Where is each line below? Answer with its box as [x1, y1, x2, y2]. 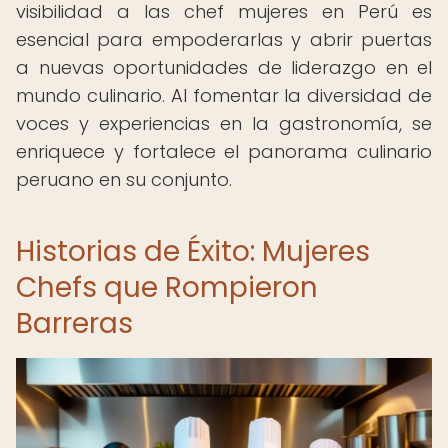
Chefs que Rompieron [16, 268, 318, 307]
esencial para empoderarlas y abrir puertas [16, 27, 432, 52]
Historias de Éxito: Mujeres [16, 232, 370, 271]
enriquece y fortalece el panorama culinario [16, 139, 432, 164]
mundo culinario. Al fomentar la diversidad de [16, 83, 432, 108]
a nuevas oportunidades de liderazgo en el [16, 55, 432, 80]
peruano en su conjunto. [16, 167, 232, 192]
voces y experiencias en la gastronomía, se [16, 111, 432, 136]
